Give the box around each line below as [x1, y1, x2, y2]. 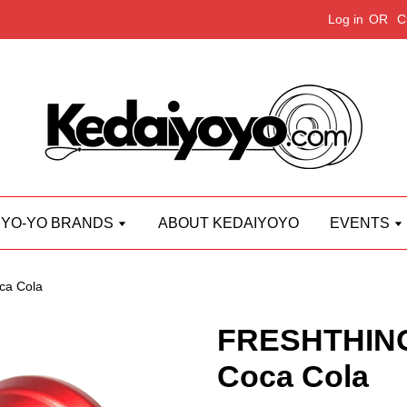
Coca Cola [217, 359, 369, 393]
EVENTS [330, 215, 393, 231]
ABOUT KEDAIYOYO [158, 215, 299, 231]
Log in [328, 12, 363, 26]
